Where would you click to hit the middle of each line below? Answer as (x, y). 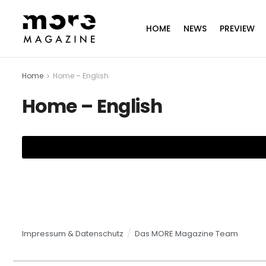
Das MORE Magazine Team (186, 234)
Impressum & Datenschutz (73, 234)
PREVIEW (237, 28)
